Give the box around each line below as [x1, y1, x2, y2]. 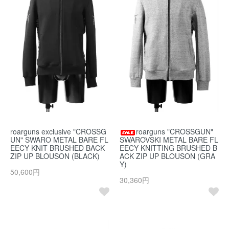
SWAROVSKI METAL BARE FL [120, 134, 218, 145]
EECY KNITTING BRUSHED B [120, 143, 217, 153]
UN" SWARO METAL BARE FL [10, 134, 108, 145]
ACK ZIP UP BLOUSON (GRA [120, 151, 215, 162]
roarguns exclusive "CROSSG [10, 126, 106, 137]
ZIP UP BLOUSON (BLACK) [10, 151, 100, 162]
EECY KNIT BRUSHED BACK [10, 143, 105, 153]
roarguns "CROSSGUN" [136, 126, 213, 137]
